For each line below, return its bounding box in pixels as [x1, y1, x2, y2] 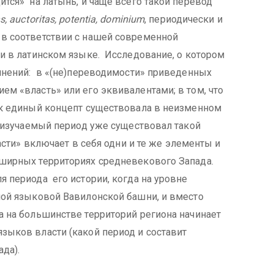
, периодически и [144, 13, 223, 25]
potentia [59, 13, 96, 25]
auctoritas [9, 13, 55, 25]
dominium [100, 13, 145, 25]
